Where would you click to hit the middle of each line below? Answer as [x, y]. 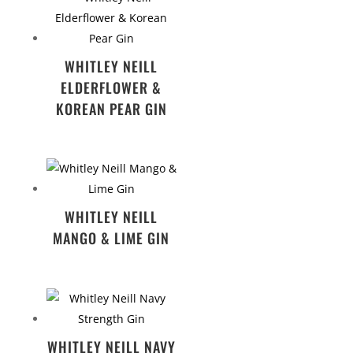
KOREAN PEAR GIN [111, 108]
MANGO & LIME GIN [111, 238]
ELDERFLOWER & [111, 87]
